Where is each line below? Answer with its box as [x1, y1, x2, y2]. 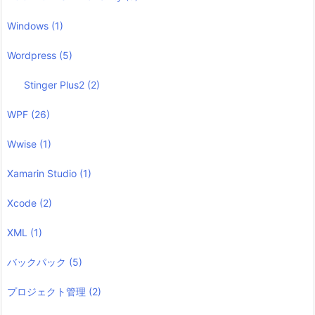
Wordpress [7, 49, 59, 61]
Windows [7, 19, 51, 32]
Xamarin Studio [7, 167, 79, 179]
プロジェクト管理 [7, 285, 89, 297]
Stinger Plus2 [24, 78, 88, 91]
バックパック [7, 255, 69, 268]
